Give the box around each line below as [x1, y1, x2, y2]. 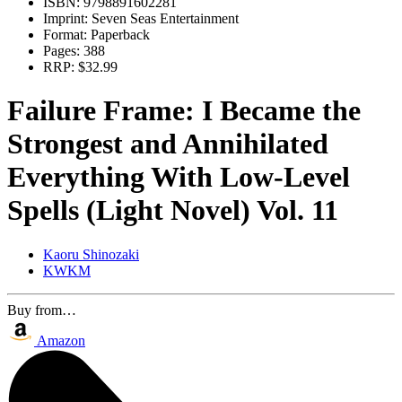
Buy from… [7, 301, 76, 318]
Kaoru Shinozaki [43, 246, 139, 262]
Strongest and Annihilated [7, 127, 328, 161]
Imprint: [43, 11, 88, 26]
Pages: [43, 43, 80, 58]
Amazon [37, 332, 85, 348]
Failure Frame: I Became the [7, 94, 361, 127]
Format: [43, 27, 87, 42]
